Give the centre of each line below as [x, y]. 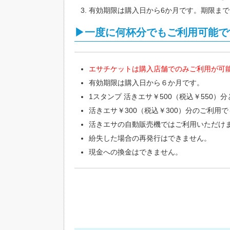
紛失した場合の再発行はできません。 [150, 138]
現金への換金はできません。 [136, 152]
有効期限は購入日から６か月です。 [146, 83]
